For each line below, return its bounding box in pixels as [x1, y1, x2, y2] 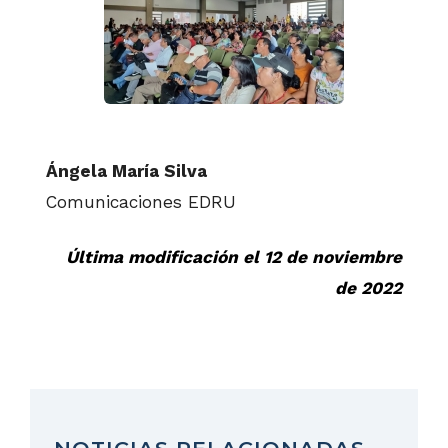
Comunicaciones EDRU [46, 191, 236, 212]
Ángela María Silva [46, 160, 207, 181]
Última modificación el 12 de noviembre [66, 247, 402, 268]
